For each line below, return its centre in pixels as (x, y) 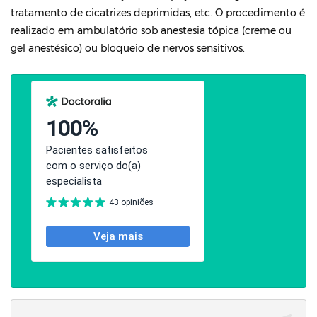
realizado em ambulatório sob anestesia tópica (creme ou (151, 30)
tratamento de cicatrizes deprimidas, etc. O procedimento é (158, 13)
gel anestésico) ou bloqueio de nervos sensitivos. (128, 48)
